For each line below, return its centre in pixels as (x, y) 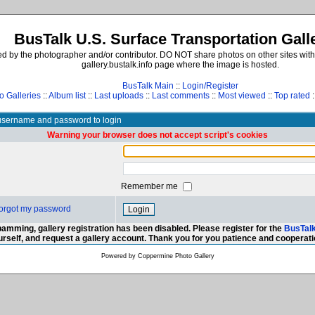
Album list (67, 96)
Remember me (150, 186)
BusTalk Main (148, 86)
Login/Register (210, 86)
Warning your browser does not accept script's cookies (157, 135)
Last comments (181, 96)
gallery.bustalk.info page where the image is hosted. (180, 65)
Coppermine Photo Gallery (176, 256)
